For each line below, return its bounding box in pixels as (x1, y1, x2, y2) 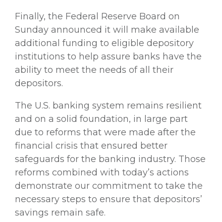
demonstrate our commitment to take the (15, 180, 203, 191)
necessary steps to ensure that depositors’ (15, 193, 202, 205)
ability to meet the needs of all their (15, 64, 173, 75)
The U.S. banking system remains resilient (15, 100, 202, 111)
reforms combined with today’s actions (15, 166, 189, 178)
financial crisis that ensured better (15, 140, 167, 151)
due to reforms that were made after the (15, 126, 196, 138)
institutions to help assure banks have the (15, 51, 202, 62)
